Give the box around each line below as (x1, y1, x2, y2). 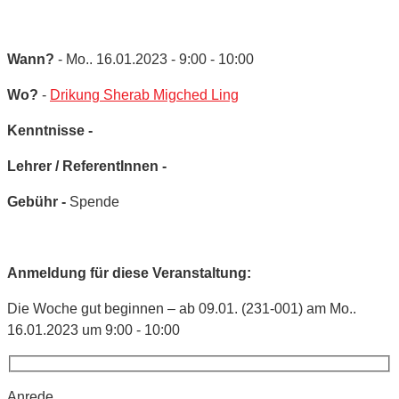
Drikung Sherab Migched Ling (50, 86, 239, 102)
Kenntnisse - (7, 122, 93, 138)
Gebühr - (7, 193, 69, 209)
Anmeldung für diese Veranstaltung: (7, 265, 251, 281)
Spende (69, 193, 119, 209)
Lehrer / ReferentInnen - (7, 158, 167, 174)
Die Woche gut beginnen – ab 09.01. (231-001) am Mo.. (7, 300, 356, 316)
